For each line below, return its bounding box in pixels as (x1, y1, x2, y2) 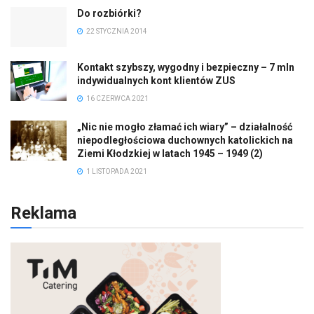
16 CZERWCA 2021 (85, 95, 149, 103)
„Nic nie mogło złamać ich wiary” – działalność (77, 121, 292, 133)
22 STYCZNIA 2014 (85, 27, 147, 35)
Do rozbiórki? (77, 7, 142, 19)
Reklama (11, 203, 76, 224)
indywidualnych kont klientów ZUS (77, 75, 235, 87)
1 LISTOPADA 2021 (85, 168, 147, 176)
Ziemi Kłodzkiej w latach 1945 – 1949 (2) (77, 148, 263, 160)
